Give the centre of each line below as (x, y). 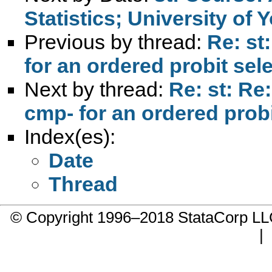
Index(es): (70, 136)
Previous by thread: (116, 42)
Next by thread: (97, 89)
